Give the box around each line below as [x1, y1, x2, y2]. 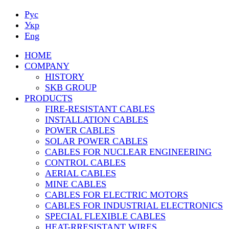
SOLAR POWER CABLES [45, 136, 148, 147]
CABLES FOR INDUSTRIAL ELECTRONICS [45, 200, 223, 211]
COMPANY [25, 61, 70, 72]
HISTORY [45, 72, 84, 82]
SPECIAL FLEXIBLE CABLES [45, 211, 166, 222]
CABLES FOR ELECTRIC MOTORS [45, 190, 188, 200]
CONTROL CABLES [45, 157, 126, 168]
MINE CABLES [45, 179, 106, 190]
